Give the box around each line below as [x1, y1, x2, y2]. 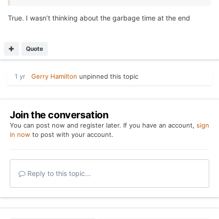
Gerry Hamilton [31, 72, 77, 81]
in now [10, 131, 30, 139]
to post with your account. [30, 131, 113, 139]
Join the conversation [10, 109, 109, 121]
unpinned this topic [77, 72, 138, 81]
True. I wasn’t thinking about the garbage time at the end [8, 14, 190, 22]
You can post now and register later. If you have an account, [10, 121, 197, 130]
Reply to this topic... [25, 169, 91, 178]
